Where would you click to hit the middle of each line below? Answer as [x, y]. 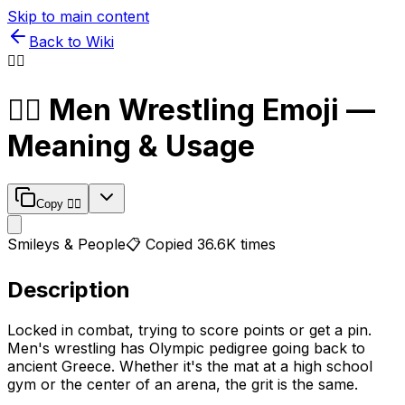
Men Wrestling [152, 110]
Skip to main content [78, 16]
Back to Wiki [71, 42]
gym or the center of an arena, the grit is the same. [183, 384]
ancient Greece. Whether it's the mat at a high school [190, 366]
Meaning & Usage [131, 146]
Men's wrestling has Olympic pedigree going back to [186, 348]
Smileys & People [66, 244]
